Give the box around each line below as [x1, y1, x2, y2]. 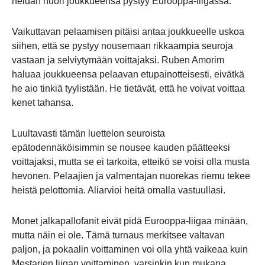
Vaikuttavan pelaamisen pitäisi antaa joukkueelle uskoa [12, 27, 244, 37]
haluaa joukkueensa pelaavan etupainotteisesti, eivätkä [12, 69, 244, 80]
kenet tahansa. [12, 98, 73, 108]
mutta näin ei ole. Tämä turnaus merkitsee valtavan [12, 230, 225, 241]
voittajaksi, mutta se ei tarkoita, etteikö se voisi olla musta [12, 157, 250, 167]
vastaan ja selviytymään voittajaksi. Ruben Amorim [12, 55, 224, 66]
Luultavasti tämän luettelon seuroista [12, 128, 165, 139]
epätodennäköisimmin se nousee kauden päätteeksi [12, 143, 230, 153]
